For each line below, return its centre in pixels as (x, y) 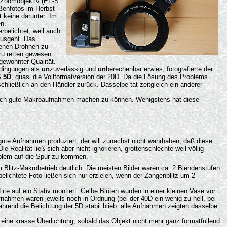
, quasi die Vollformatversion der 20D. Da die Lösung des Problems (109, 77)
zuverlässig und (74, 69)
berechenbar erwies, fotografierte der (159, 69)
